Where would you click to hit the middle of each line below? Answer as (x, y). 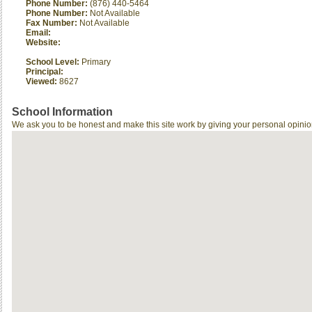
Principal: (45, 72)
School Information (62, 112)
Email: (38, 33)
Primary (95, 62)
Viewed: (41, 81)
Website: (43, 42)
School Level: (53, 62)
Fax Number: (53, 23)
